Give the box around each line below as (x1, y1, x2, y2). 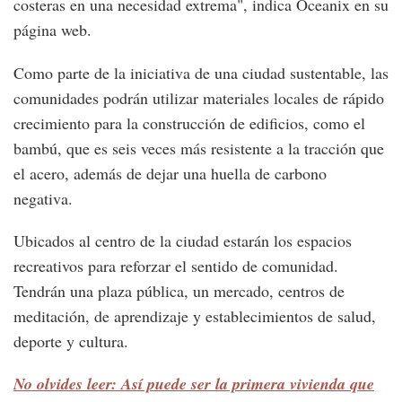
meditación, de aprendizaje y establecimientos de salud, (13, 305, 376, 328)
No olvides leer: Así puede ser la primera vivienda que (13, 372, 374, 396)
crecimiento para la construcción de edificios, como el (13, 112, 365, 135)
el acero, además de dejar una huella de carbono (13, 162, 327, 185)
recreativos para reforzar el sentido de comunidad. (13, 255, 338, 277)
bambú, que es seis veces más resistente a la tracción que (13, 137, 384, 160)
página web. (13, 19, 92, 41)
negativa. (13, 188, 73, 210)
